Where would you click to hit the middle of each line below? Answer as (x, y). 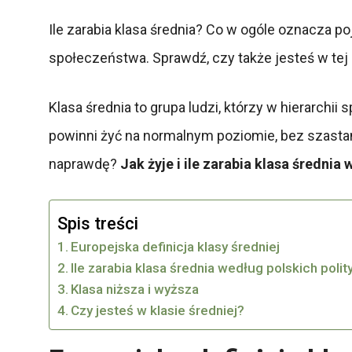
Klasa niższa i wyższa (135, 289)
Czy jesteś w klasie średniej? (158, 310)
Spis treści (98, 223)
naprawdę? (84, 163)
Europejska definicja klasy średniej (176, 246)
